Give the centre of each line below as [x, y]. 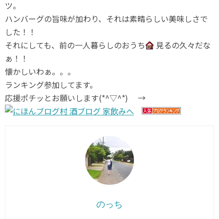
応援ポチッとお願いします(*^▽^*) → [79, 98]
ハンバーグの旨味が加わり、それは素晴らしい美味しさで [106, 19]
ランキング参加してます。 [51, 85]
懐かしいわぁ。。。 [40, 71]
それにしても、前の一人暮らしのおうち [75, 45]
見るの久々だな [183, 45]
